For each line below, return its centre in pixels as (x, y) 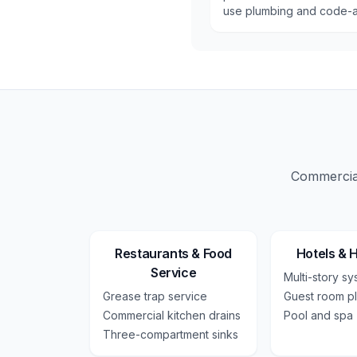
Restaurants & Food (173, 253)
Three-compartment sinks (171, 334)
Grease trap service (155, 296)
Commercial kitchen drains (172, 315)
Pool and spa (319, 315)
